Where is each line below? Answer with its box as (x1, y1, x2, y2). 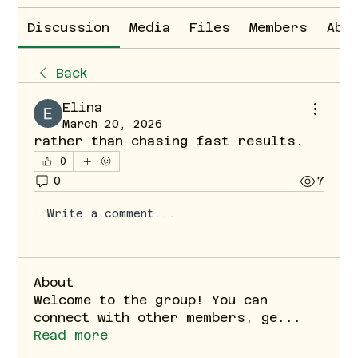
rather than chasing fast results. (34, 133, 304, 149)
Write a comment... (47, 207, 177, 221)
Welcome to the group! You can (34, 292, 268, 308)
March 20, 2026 (62, 117, 163, 130)
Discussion (27, 19, 110, 35)
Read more (34, 327, 109, 343)
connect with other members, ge (34, 309, 278, 325)
